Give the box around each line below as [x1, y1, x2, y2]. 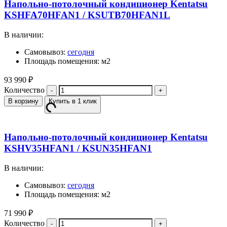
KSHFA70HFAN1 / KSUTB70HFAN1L [4, 9, 170, 20]
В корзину [8, 97, 39, 105]
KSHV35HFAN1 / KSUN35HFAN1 [4, 143, 152, 154]
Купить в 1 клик [49, 97, 97, 105]
